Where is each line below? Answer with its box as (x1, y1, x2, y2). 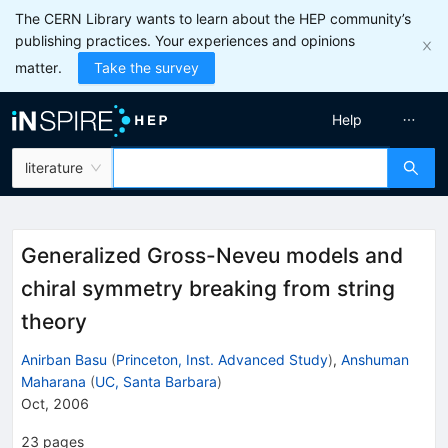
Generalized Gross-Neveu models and (21, 243, 403, 268)
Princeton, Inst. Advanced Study (116, 350, 328, 368)
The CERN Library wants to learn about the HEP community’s (15, 10, 411, 27)
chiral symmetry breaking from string (21, 276, 395, 301)
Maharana (21, 372, 86, 390)
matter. (15, 59, 62, 76)
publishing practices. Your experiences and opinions (15, 32, 355, 49)
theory (21, 309, 87, 334)
